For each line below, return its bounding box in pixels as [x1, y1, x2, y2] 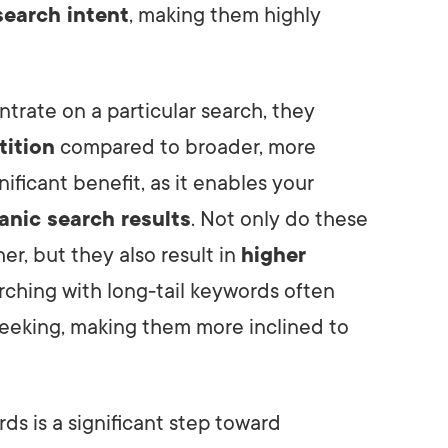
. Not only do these [191, 206, 368, 231]
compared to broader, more [55, 134, 316, 159]
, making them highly [129, 2, 321, 27]
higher [241, 242, 306, 267]
